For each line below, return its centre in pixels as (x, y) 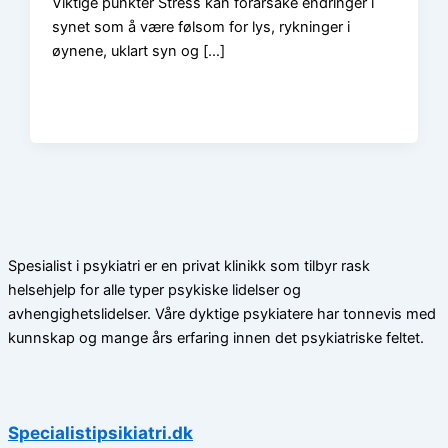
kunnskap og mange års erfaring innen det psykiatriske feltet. (216, 338)
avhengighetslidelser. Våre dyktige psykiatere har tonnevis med (222, 314)
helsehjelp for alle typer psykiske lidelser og (154, 290)
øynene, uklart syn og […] (139, 51)
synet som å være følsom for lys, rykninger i (201, 27)
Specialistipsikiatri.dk (100, 432)
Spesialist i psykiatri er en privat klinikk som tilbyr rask (189, 266)
